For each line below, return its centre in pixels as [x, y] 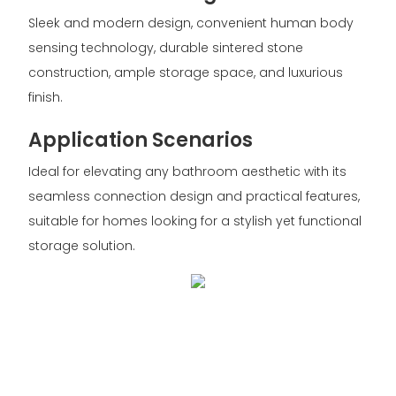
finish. [45, 98]
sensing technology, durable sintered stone [165, 48]
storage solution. [81, 245]
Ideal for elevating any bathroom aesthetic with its [187, 171]
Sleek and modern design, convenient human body [190, 23]
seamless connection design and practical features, [194, 196]
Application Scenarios [140, 141]
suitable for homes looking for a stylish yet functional [194, 221]
